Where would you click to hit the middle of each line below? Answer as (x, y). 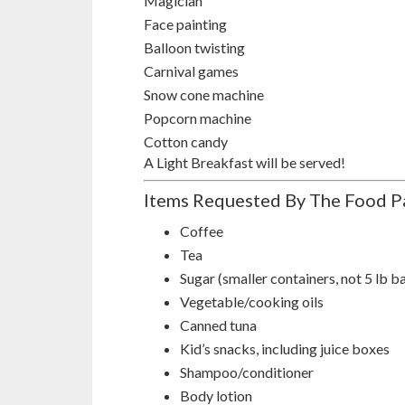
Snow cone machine (204, 94)
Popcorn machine (198, 118)
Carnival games (191, 71)
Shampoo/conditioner (247, 372)
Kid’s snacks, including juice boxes (285, 348)
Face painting (185, 24)
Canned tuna (218, 325)
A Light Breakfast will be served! (245, 162)
